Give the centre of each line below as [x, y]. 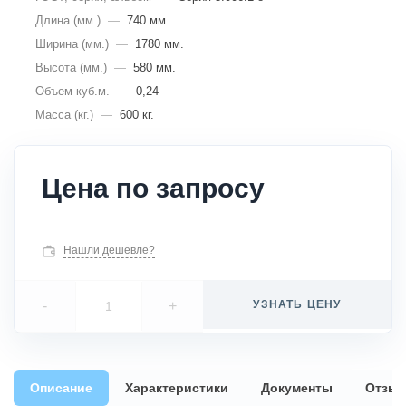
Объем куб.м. [72, 91]
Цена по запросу [153, 188]
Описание [61, 388]
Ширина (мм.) [72, 44]
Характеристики [177, 388]
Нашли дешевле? [109, 250]
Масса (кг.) [64, 115]
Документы [297, 388]
